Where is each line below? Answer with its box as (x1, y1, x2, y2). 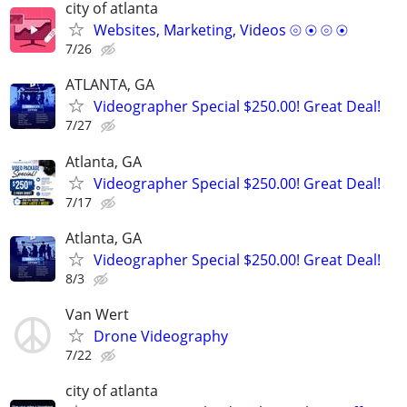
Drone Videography (94, 325, 228, 346)
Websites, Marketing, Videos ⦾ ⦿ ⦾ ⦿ (94, 20, 348, 41)
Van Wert (65, 303, 129, 324)
